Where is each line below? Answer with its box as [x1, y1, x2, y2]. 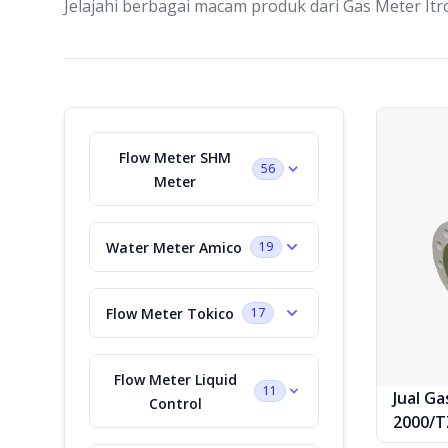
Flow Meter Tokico [106, 303, 234, 323]
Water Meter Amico [106, 237, 242, 257]
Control [149, 393, 203, 413]
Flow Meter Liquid [114, 369, 238, 389]
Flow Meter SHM [119, 147, 231, 167]
